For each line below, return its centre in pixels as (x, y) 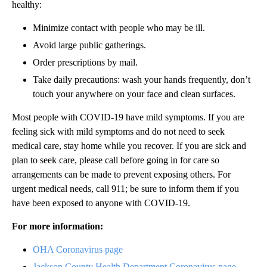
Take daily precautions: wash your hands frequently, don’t (142, 80)
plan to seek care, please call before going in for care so (116, 160)
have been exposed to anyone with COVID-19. (101, 203)
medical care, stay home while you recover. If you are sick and (129, 146)
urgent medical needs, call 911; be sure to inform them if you (125, 189)
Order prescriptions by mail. (85, 63)
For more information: (58, 226)
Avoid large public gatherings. (89, 45)
